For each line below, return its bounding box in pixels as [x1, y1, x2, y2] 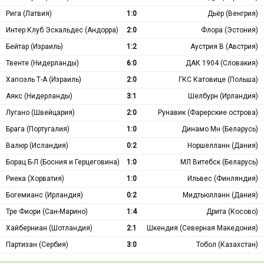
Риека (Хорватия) [6, 174, 64, 183]
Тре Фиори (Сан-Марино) [6, 207, 88, 216]
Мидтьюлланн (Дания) [183, 190, 258, 199]
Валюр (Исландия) [6, 141, 68, 150]
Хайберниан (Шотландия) [6, 223, 93, 232]
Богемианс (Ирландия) [6, 190, 83, 199]
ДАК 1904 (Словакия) [186, 58, 258, 67]
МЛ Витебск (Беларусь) [180, 157, 258, 166]
